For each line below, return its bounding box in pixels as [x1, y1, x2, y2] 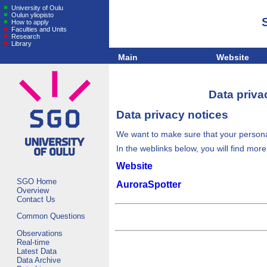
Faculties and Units [10, 26, 67, 33]
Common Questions [17, 212, 85, 221]
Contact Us [17, 195, 55, 204]
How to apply [10, 18, 49, 26]
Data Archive [17, 255, 61, 265]
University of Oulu [10, 4, 63, 11]
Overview [17, 186, 49, 195]
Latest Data [17, 246, 57, 256]
